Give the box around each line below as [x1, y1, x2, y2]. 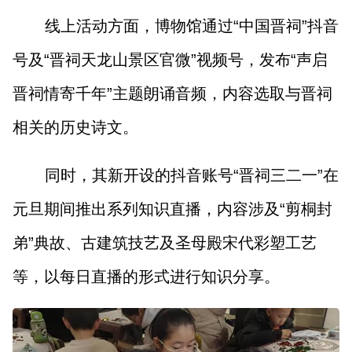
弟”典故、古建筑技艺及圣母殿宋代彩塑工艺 [13, 234, 317, 252]
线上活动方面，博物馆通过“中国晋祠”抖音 [44, 17, 339, 35]
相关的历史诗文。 [13, 119, 139, 137]
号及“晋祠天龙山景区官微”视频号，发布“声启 [13, 51, 328, 69]
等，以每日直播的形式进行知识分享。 [13, 268, 280, 286]
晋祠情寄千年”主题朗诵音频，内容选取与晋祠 [13, 85, 333, 103]
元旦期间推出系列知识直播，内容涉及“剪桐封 [13, 200, 333, 218]
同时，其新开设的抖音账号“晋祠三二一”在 [44, 167, 339, 185]
